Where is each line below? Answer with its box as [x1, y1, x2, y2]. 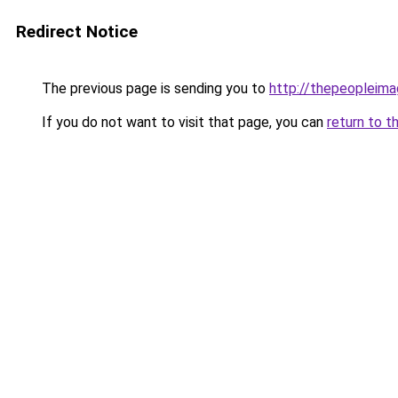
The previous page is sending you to [38, 80, 269, 97]
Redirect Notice [16, 21, 138, 42]
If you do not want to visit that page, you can [38, 114, 327, 131]
